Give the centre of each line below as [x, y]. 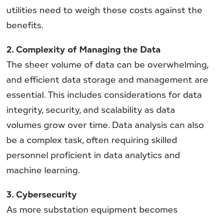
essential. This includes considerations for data [104, 95]
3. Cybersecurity [42, 194]
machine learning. [43, 170]
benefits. [25, 25]
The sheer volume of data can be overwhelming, [108, 64]
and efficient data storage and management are [108, 80]
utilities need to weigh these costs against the [105, 9]
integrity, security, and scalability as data [91, 110]
